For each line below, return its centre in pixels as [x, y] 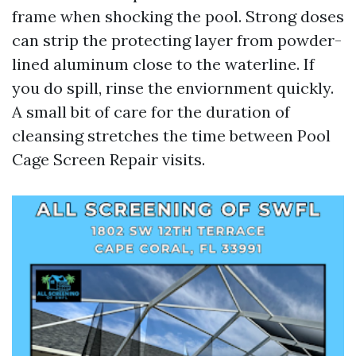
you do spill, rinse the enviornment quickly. [173, 88]
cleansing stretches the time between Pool [171, 135]
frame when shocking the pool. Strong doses [178, 16]
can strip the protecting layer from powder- [177, 40]
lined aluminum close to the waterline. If [163, 64]
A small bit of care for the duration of [151, 112]
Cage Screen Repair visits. [108, 159]
